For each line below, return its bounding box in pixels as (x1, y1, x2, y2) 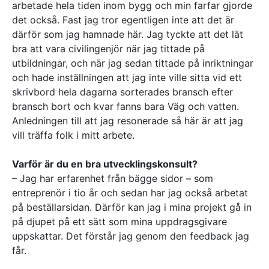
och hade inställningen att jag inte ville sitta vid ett (12, 71, 242, 83)
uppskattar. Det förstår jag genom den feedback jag (12, 229, 249, 242)
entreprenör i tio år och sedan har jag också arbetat (12, 186, 248, 199)
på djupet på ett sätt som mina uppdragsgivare (12, 215, 227, 228)
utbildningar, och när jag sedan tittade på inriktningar (12, 56, 253, 69)
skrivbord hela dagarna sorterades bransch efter (12, 85, 233, 98)
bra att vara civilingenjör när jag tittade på (12, 42, 205, 55)
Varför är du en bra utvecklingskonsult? (12, 157, 198, 170)
